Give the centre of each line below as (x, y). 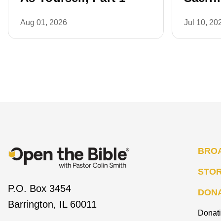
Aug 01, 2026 (44, 23)
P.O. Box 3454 (39, 188)
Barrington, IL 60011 (52, 204)
